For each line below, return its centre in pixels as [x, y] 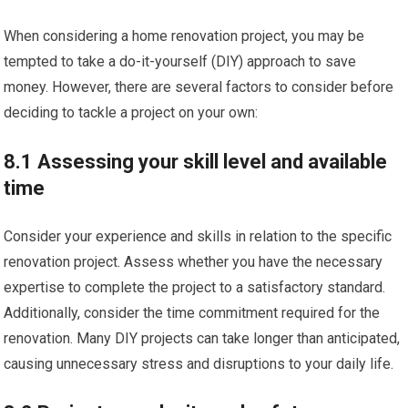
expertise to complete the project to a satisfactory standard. [195, 287]
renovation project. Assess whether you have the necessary [194, 262]
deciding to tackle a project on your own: [131, 112]
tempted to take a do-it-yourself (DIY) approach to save [180, 61]
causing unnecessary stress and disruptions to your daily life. [199, 364]
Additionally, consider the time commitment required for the [192, 313]
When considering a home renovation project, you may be [184, 36]
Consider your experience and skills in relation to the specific [198, 236]
